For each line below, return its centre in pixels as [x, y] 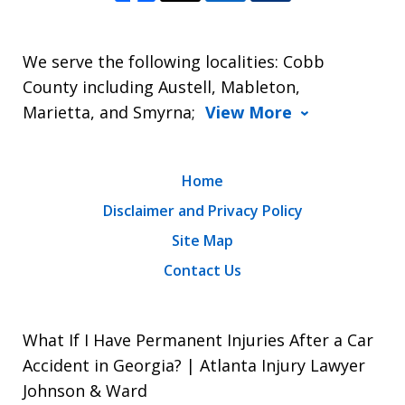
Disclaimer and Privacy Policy [202, 211]
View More [249, 113]
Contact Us [202, 271]
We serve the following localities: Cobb [174, 62]
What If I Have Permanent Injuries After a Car [198, 340]
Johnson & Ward [85, 391]
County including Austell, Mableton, [162, 87]
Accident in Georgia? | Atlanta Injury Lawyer [194, 366]
